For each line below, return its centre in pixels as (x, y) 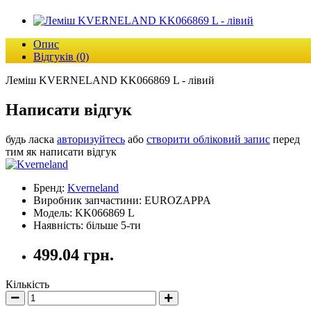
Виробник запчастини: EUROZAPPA (122, 200)
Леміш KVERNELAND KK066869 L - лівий (110, 80)
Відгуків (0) (61, 56)
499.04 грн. (74, 254)
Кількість (27, 284)
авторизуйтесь (91, 139)
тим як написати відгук (61, 151)
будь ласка (31, 139)
